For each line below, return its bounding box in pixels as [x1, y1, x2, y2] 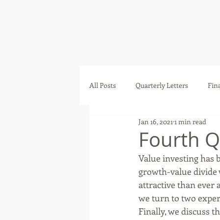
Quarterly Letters [136, 81, 188, 90]
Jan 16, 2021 [138, 116, 173, 126]
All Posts [89, 81, 116, 90]
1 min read [174, 116, 206, 126]
